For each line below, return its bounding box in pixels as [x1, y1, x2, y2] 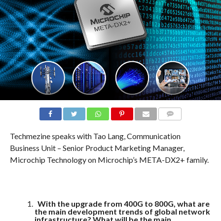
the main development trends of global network [34, 207, 210, 217]
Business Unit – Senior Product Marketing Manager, [9, 143, 184, 153]
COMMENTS [161, 122, 195, 129]
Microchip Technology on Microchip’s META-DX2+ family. [9, 155, 209, 165]
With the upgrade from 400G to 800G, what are [34, 199, 210, 209]
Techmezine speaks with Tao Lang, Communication [9, 131, 181, 141]
